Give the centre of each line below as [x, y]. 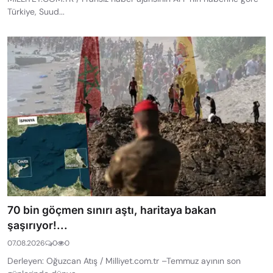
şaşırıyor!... [37, 225]
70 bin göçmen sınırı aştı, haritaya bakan [112, 210]
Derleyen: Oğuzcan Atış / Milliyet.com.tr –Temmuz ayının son [124, 261]
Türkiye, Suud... [36, 11]
